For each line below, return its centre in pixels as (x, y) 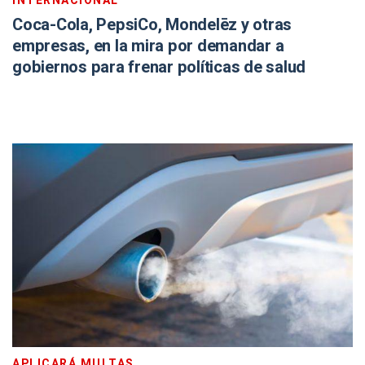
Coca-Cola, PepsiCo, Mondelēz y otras (152, 25)
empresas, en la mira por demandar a (148, 46)
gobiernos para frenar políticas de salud (159, 67)
